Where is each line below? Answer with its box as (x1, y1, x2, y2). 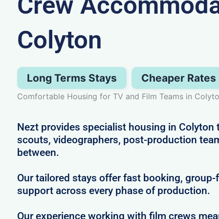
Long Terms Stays (26, 71, 117, 84)
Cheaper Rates (141, 71, 216, 84)
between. (17, 146, 59, 158)
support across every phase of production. (17, 184, 210, 197)
